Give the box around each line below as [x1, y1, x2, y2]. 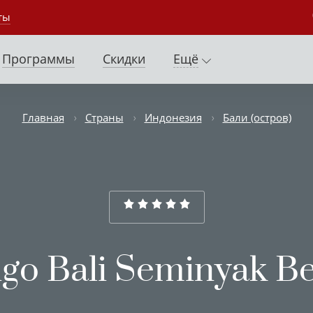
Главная [22, 110, 64, 124]
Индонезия [144, 110, 202, 124]
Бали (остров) [222, 110, 291, 124]
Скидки [103, 50, 145, 67]
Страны [85, 110, 124, 124]
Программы [2, 50, 75, 67]
